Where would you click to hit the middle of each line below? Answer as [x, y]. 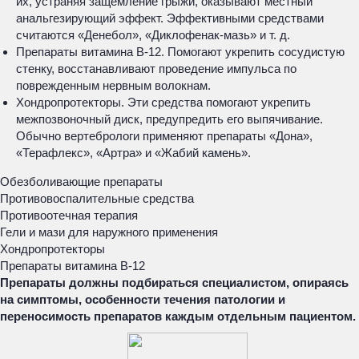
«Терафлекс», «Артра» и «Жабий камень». [133, 153]
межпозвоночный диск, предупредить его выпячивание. [169, 119]
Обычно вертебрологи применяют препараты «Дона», [164, 136]
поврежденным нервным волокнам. [113, 85]
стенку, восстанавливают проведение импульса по [156, 69]
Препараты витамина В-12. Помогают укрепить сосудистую [180, 52]
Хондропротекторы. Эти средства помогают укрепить [163, 102]
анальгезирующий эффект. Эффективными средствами [170, 18]
